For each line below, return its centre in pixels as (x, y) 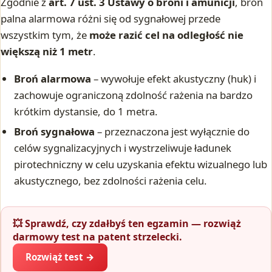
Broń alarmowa (53, 78)
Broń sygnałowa (55, 132)
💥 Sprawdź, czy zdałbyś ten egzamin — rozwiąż (127, 224)
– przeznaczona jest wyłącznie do (172, 132)
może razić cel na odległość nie (166, 35)
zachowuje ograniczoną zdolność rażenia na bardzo (134, 95)
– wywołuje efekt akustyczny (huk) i (174, 78)
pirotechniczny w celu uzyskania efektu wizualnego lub (141, 165)
